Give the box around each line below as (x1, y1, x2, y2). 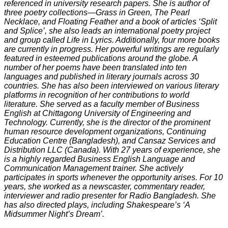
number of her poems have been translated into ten (4, 63, 187, 72)
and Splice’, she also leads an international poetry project (4, 26, 210, 36)
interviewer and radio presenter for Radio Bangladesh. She (4, 191, 216, 201)
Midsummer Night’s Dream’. (4, 210, 104, 219)
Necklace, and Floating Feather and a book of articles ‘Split (4, 17, 217, 26)
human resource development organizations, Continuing (4, 127, 206, 136)
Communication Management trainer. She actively (4, 164, 183, 173)
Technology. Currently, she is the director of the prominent (4, 118, 210, 127)
